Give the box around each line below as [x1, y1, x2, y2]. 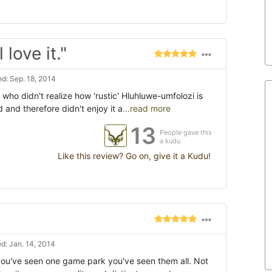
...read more [123, 103, 171, 114]
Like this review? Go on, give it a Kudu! [55, 151, 211, 161]
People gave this [160, 128, 212, 137]
